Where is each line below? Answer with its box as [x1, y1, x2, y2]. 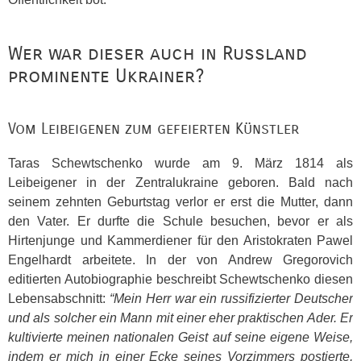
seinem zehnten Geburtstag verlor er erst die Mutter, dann [8, 195, 353, 209]
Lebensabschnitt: [8, 292, 110, 305]
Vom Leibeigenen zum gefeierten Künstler [8, 119, 299, 138]
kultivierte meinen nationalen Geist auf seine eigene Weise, [8, 330, 353, 344]
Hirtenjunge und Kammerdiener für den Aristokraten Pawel [8, 234, 353, 247]
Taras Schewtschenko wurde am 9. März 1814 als [8, 156, 353, 170]
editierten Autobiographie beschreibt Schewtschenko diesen [8, 272, 353, 286]
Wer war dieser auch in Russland [8, 42, 307, 64]
